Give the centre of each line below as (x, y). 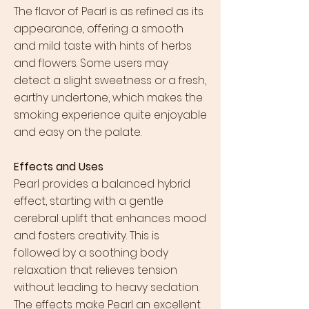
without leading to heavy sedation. (107, 287)
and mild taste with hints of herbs (103, 46)
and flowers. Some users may (91, 63)
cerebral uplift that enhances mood (110, 218)
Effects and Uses (59, 167)
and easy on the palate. (78, 132)
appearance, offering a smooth (99, 29)
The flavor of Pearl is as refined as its (109, 11)
